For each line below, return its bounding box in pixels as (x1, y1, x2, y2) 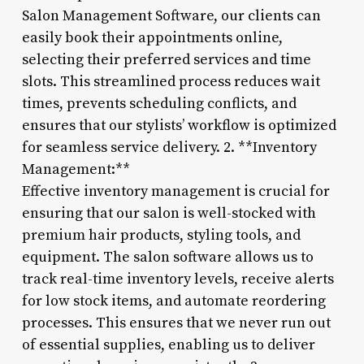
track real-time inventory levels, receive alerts (21, 269, 334, 288)
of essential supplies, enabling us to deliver (21, 335, 315, 354)
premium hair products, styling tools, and (21, 225, 301, 245)
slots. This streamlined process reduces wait (21, 71, 320, 91)
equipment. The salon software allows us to (21, 247, 314, 266)
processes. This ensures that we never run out (21, 313, 331, 332)
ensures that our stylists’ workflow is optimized (21, 115, 336, 135)
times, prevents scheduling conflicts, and (21, 93, 297, 113)
